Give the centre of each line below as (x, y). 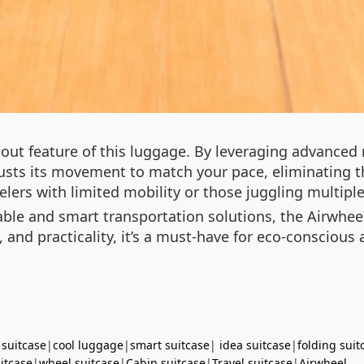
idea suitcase (255, 344)
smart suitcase (170, 344)
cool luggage (88, 344)
